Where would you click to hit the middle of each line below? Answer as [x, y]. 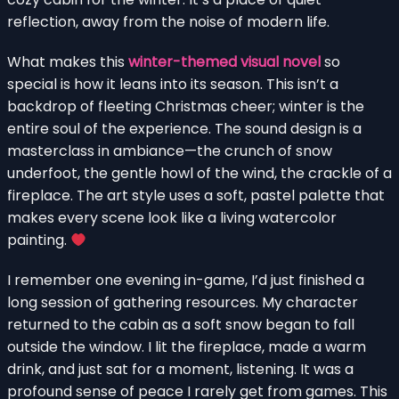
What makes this [68, 61]
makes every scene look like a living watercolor [172, 217]
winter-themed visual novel [224, 61]
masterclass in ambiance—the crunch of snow [170, 151]
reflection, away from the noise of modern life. [168, 21]
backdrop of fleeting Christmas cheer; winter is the [186, 106]
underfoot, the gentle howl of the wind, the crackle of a [199, 173]
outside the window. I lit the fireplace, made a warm [187, 346]
